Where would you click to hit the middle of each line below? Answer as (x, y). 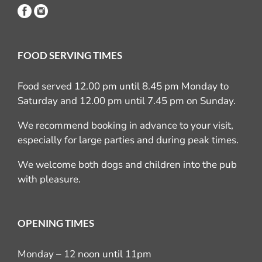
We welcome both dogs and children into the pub (127, 165)
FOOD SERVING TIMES (70, 55)
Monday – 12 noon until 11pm (85, 254)
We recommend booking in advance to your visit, (125, 125)
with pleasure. (49, 179)
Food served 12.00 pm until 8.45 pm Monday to (123, 86)
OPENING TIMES (56, 223)
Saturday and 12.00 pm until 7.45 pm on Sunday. (127, 101)
